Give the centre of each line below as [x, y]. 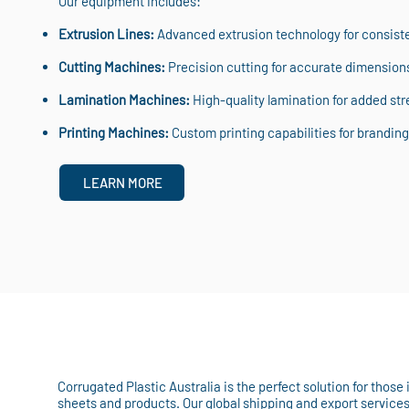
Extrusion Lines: [106, 34]
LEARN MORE [122, 183]
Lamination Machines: [124, 100]
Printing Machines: [113, 132]
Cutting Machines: [111, 67]
